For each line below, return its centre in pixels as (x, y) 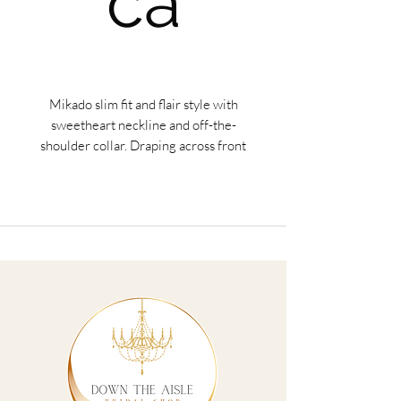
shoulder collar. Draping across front (143, 145)
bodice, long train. (143, 166)
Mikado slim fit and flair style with (143, 104)
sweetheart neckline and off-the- (143, 125)
